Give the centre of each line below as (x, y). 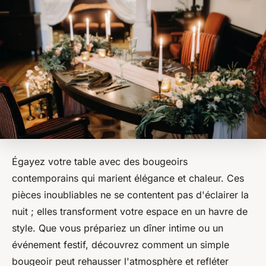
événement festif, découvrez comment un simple (121, 245)
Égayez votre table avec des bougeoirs (100, 162)
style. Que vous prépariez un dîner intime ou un (118, 228)
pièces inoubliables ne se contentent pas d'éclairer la (130, 195)
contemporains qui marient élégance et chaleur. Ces (128, 178)
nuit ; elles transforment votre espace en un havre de (130, 212)
